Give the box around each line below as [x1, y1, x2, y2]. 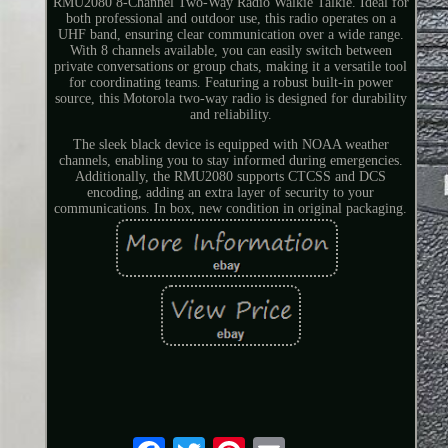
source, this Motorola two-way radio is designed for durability [54, 90, 407, 106]
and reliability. [189, 106, 272, 122]
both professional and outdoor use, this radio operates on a [65, 10, 396, 26]
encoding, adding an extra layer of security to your [87, 184, 375, 200]
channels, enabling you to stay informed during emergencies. [58, 152, 403, 168]
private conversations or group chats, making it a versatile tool [54, 58, 408, 74]
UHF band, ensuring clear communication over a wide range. [57, 26, 404, 42]
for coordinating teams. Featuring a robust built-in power [68, 74, 393, 90]
